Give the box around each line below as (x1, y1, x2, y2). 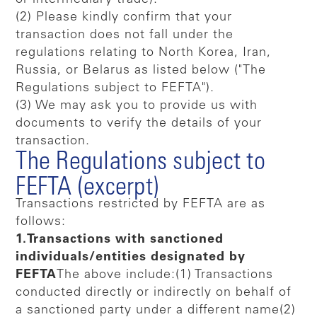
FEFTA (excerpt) (16, 175, 159, 202)
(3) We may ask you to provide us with (16, 99, 258, 113)
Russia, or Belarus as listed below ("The (16, 64, 267, 77)
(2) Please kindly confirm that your (16, 11, 233, 24)
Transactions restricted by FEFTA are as (16, 197, 266, 211)
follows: (16, 215, 67, 229)
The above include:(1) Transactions (57, 268, 274, 282)
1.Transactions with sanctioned (16, 233, 224, 246)
